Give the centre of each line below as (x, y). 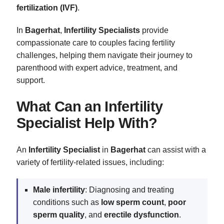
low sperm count (132, 202)
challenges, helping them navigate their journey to (104, 55)
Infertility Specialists (102, 30)
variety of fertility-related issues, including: (90, 162)
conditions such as (67, 202)
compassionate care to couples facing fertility (96, 43)
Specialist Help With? (87, 123)
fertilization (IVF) (47, 8)
